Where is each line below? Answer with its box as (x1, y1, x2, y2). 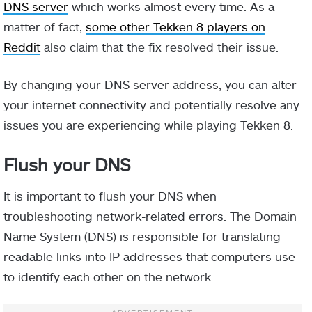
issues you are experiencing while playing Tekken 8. (3, 118, 293, 132)
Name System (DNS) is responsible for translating (3, 228, 281, 243)
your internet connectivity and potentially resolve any (3, 97, 299, 112)
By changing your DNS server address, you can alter (3, 77, 297, 92)
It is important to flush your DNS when (3, 188, 217, 203)
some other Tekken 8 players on (86, 19, 265, 34)
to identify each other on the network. (3, 269, 214, 283)
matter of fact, (3, 19, 86, 34)
